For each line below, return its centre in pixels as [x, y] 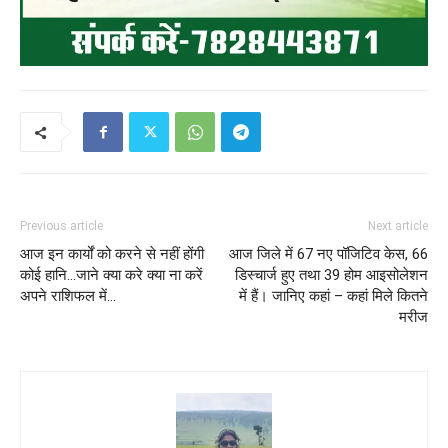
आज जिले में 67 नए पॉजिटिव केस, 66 [328, 254]
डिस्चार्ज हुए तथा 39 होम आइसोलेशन [331, 275]
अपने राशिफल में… [68, 296]
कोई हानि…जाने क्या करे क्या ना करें [111, 275]
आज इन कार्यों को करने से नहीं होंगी [112, 254]
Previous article [61, 226]
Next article [398, 226]
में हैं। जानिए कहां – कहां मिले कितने [333, 296]
